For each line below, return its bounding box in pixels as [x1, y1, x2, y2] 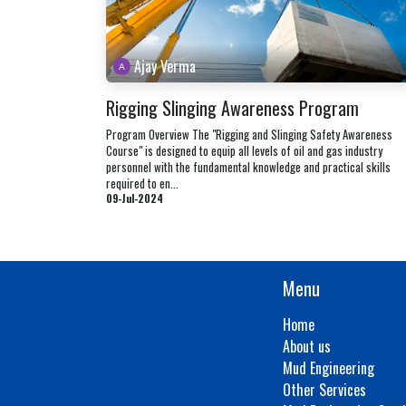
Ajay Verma [134, 55, 197, 78]
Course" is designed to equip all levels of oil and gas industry [106, 141, 382, 160]
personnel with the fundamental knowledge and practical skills [106, 158, 391, 177]
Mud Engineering [283, 356, 374, 379]
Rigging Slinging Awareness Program [106, 94, 359, 122]
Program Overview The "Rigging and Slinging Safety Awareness [106, 125, 392, 144]
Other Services [283, 378, 366, 401]
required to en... [106, 174, 179, 193]
